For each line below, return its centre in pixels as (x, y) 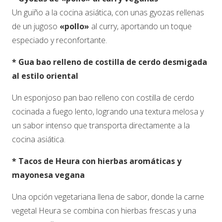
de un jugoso (36, 26)
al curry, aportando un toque (140, 26)
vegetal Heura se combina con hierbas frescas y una (104, 210)
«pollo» (74, 26)
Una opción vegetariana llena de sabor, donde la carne (108, 196)
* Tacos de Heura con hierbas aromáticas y (97, 161)
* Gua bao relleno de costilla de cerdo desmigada (110, 62)
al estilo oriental (45, 76)
